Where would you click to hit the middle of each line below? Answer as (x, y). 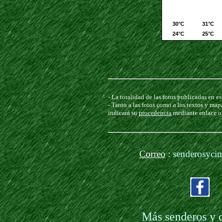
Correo (152, 154)
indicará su (123, 113)
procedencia (155, 113)
